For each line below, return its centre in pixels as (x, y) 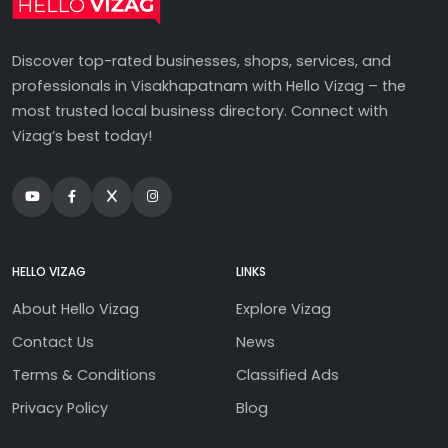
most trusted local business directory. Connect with (200, 110)
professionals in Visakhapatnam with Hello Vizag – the (209, 85)
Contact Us (53, 341)
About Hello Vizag (75, 308)
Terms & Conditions (84, 374)
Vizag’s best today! (82, 135)
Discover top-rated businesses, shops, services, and (201, 60)
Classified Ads (287, 374)
